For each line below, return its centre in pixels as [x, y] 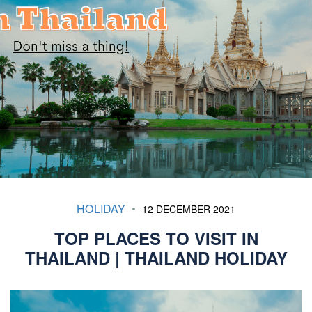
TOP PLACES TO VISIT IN [156, 238]
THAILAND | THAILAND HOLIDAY [156, 258]
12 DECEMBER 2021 [188, 209]
